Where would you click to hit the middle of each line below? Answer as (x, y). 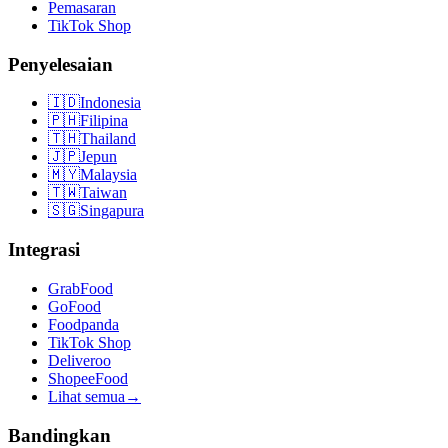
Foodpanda (83, 324)
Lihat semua (86, 396)
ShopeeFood (88, 378)
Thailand (108, 139)
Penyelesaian (60, 64)
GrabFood (80, 288)
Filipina (104, 121)
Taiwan (103, 193)
